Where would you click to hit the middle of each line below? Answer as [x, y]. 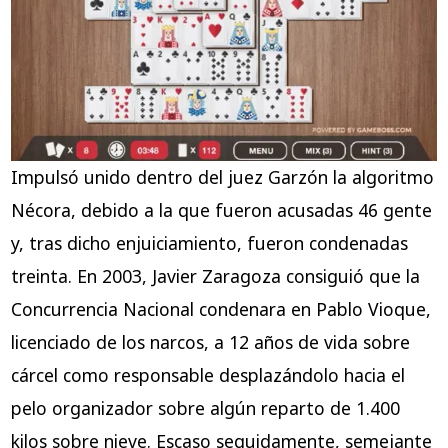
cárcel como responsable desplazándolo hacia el [207, 375]
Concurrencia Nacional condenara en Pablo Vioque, [220, 309]
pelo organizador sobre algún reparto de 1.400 [205, 408]
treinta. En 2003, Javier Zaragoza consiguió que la [215, 276]
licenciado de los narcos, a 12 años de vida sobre [210, 342]
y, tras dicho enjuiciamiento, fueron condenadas [209, 243]
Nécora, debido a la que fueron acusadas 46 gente [221, 210]
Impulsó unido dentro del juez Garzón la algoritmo [222, 177]
